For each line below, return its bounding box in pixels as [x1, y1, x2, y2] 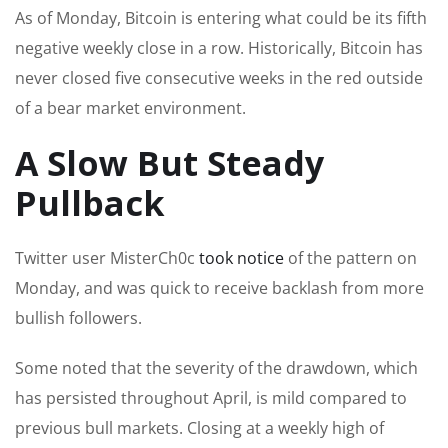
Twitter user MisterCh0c [15, 246, 199, 269]
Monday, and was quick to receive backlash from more [15, 276, 424, 299]
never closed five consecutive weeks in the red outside [15, 66, 423, 89]
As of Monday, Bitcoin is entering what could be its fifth [15, 6, 427, 29]
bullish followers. [15, 306, 142, 329]
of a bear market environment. [15, 96, 246, 119]
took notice [199, 246, 284, 269]
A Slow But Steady [15, 139, 324, 186]
